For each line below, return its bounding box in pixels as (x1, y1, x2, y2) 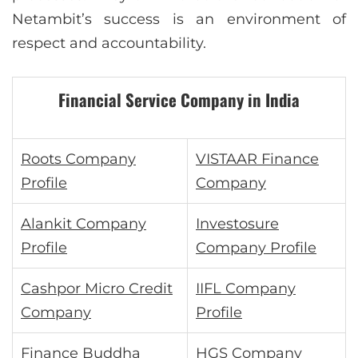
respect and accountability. (12, 34, 206, 53)
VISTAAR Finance (196, 150, 319, 169)
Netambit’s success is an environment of (12, 10, 346, 29)
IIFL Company (196, 280, 296, 298)
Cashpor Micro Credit (21, 280, 173, 298)
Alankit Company (21, 215, 146, 233)
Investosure (196, 215, 279, 233)
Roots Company (21, 150, 136, 169)
